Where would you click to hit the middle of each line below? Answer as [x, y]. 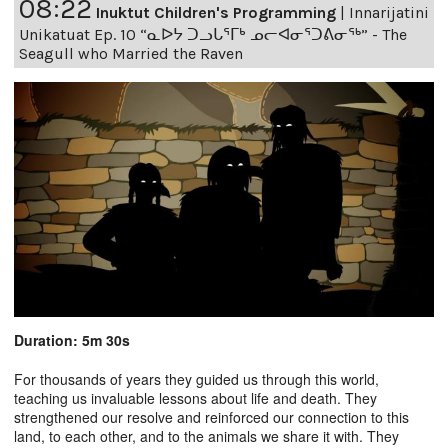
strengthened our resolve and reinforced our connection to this [211, 416]
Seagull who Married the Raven [131, 53]
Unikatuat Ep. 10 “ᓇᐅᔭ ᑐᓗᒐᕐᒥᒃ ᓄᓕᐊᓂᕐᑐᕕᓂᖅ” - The [213, 34]
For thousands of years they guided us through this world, [196, 378]
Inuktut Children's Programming [216, 12]
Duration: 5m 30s [72, 339]
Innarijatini [389, 12]
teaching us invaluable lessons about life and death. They [195, 397]
